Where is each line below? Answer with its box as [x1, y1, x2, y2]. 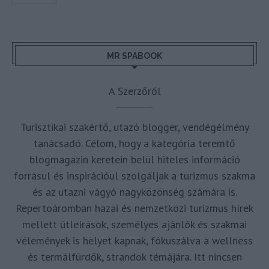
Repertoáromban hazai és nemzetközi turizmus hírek [16, 201, 253, 216]
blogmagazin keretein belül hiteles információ [29, 153, 240, 167]
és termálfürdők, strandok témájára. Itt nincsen [27, 250, 242, 264]
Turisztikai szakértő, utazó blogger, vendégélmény [20, 120, 249, 134]
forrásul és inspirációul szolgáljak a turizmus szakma [14, 169, 255, 183]
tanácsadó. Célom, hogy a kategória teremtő [34, 136, 235, 151]
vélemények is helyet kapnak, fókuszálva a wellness [16, 234, 253, 248]
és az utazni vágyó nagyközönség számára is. [32, 185, 237, 199]
